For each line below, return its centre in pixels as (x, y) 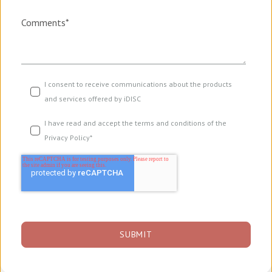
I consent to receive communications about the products (138, 84)
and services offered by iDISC (93, 99)
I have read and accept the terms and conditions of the (135, 123)
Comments (43, 23)
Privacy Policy (67, 138)
